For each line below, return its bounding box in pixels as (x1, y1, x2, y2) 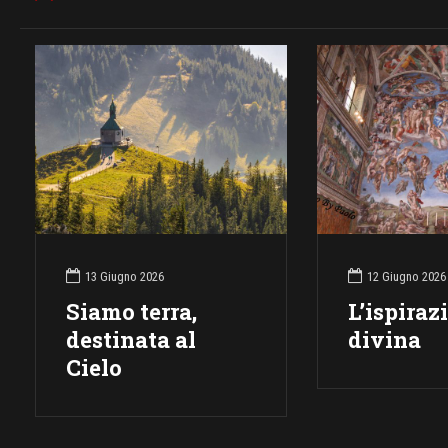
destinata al (66, 325, 196, 355)
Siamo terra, (66, 297, 197, 327)
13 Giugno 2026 (85, 269, 164, 285)
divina (347, 325, 421, 355)
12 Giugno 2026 (366, 269, 446, 285)
